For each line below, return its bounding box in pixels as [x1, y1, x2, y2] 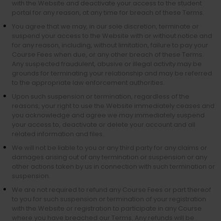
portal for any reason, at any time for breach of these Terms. [12, 8, 204, 17]
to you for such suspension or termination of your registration [12, 194, 206, 204]
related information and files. [12, 129, 104, 139]
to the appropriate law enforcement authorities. [12, 78, 165, 87]
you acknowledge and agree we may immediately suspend [12, 110, 205, 120]
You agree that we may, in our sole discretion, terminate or [12, 22, 199, 31]
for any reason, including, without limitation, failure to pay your [12, 40, 208, 50]
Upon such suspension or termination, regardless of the [12, 92, 189, 101]
